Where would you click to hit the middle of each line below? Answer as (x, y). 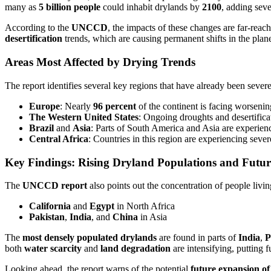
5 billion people (70, 7)
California (50, 206)
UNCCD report (55, 186)
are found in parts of (198, 238)
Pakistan (47, 217)
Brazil (41, 128)
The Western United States (84, 117)
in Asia (152, 217)
